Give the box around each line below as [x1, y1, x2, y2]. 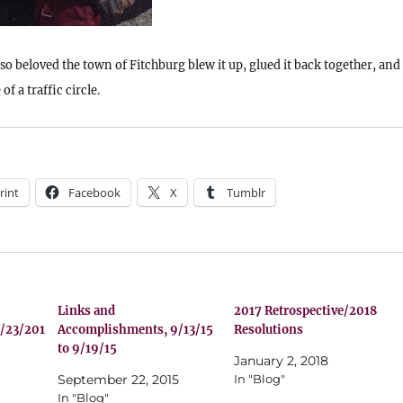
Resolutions [233, 322, 303, 337]
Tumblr [226, 184, 265, 201]
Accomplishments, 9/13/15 [58, 322, 214, 337]
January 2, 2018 [233, 353, 328, 369]
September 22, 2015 [58, 372, 180, 388]
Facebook [67, 184, 121, 201]
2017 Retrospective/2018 [233, 303, 377, 318]
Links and [58, 303, 116, 318]
